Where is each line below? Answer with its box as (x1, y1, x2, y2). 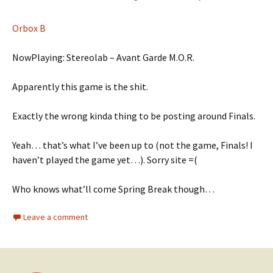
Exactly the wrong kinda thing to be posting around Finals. (12, 109, 255, 122)
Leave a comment (23, 211, 88, 222)
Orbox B (12, 21, 46, 34)
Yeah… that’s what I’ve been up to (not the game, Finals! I (12, 138, 253, 151)
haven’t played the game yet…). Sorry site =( (12, 153, 197, 166)
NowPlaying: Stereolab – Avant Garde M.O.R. (12, 51, 194, 63)
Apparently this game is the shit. (12, 80, 148, 93)
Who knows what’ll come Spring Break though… (12, 182, 214, 195)
